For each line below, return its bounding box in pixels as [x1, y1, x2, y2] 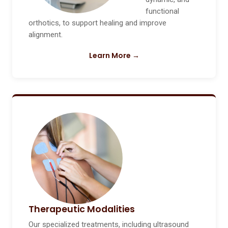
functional [145, 7, 179, 16]
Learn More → [89, 50, 139, 61]
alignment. [28, 30, 63, 40]
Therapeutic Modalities [28, 203, 135, 216]
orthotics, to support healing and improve [28, 18, 166, 28]
